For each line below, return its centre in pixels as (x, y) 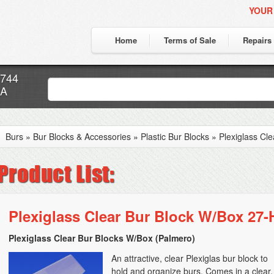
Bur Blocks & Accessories (82, 136)
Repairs (257, 40)
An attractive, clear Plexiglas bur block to (190, 258)
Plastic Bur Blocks (175, 136)
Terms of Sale (190, 40)
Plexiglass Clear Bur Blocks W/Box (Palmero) (102, 238)
